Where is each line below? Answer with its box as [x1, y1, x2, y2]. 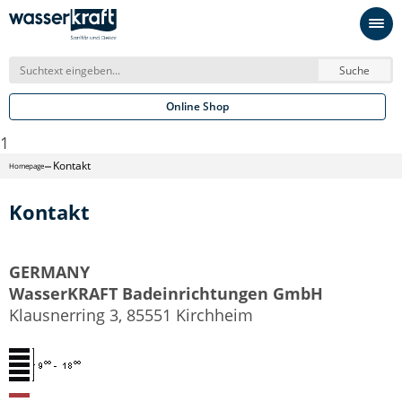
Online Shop [166, 99, 229, 114]
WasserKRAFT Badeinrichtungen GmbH [9, 283, 323, 304]
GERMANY [9, 261, 90, 283]
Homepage [9, 161, 44, 170]
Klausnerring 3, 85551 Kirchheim [9, 304, 253, 326]
